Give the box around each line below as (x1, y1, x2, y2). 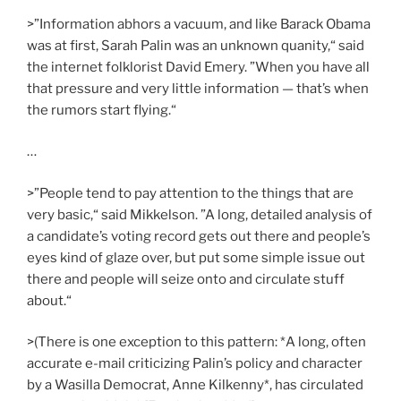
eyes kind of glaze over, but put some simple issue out (27, 249, 365, 266)
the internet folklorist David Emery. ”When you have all (27, 58, 370, 75)
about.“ (27, 292, 72, 309)
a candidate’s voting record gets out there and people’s (27, 227, 371, 244)
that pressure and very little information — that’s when (27, 80, 369, 97)
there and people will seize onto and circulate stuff (27, 270, 345, 287)
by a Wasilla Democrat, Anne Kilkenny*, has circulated (27, 377, 363, 394)
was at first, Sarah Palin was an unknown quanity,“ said (27, 37, 364, 54)
